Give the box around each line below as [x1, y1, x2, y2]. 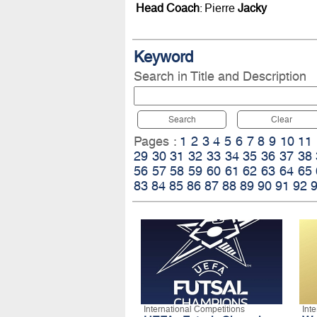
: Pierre [199, 1, 238, 16]
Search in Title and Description [134, 68, 306, 83]
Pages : [134, 133, 180, 149]
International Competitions [144, 304, 245, 314]
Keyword [134, 47, 193, 66]
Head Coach [135, 1, 200, 16]
